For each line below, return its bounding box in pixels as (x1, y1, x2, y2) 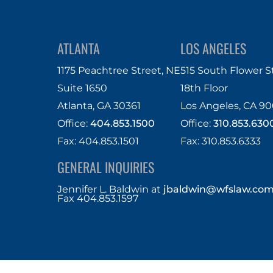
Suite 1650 (57, 82, 108, 94)
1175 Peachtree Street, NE (57, 64, 181, 76)
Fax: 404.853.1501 (57, 135, 140, 147)
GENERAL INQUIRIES (57, 157, 155, 177)
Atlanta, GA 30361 (57, 99, 141, 112)
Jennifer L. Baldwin (57, 183, 149, 195)
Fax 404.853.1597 (57, 192, 139, 204)
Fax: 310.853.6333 (180, 135, 261, 147)
